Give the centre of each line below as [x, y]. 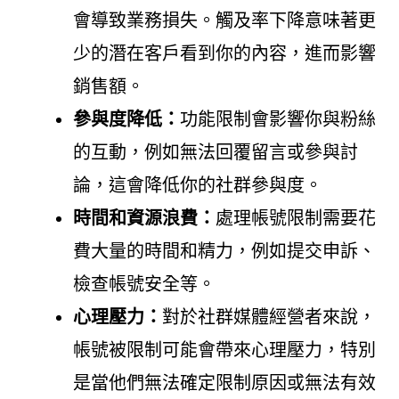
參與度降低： [126, 119]
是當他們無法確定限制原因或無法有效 [224, 383]
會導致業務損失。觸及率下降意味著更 [224, 20]
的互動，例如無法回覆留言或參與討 [215, 152]
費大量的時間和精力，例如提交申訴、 [224, 251]
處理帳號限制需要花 [295, 218]
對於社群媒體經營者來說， [269, 317]
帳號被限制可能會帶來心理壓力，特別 [224, 350]
